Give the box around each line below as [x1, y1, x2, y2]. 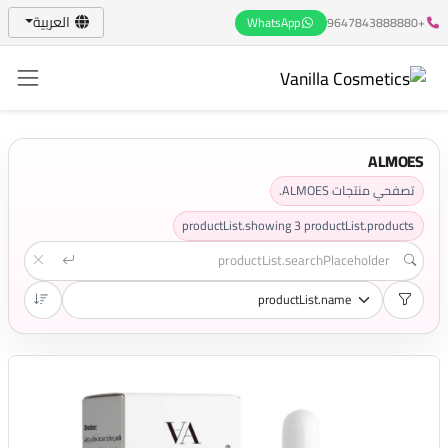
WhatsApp [247, 10, 300, 34]
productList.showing [182, 213, 295, 237]
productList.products [304, 213, 415, 237]
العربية [32, 9, 70, 35]
